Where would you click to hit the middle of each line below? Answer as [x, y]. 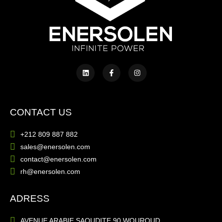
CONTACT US [41, 112]
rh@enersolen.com [50, 172]
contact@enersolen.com [58, 159]
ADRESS [30, 199]
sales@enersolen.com [55, 147]
